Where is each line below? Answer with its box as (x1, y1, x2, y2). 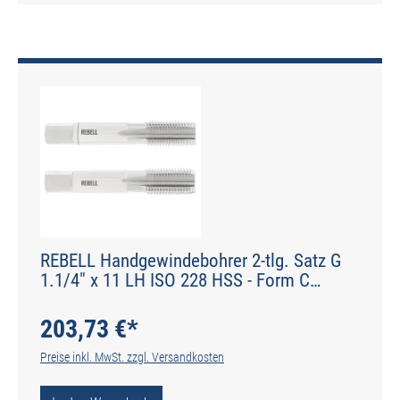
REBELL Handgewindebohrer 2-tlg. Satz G (40, 249, 341, 271)
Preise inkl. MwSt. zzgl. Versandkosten (40, 349, 224, 364)
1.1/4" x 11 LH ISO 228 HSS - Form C (40, 269, 310, 291)
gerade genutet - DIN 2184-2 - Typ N (40, 288, 299, 311)
